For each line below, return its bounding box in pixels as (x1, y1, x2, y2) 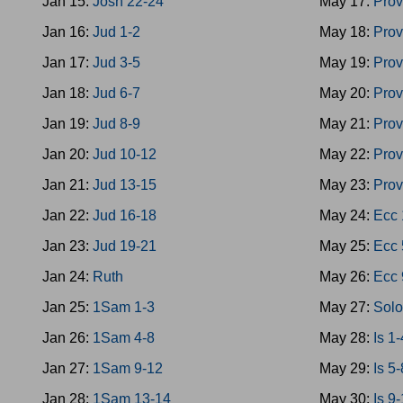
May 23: (319, 177, 374, 193)
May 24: (319, 208, 374, 223)
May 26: (319, 269, 374, 284)
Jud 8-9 (93, 116, 140, 131)
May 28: (319, 330, 374, 345)
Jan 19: (42, 116, 93, 131)
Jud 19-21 (93, 238, 157, 254)
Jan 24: (42, 269, 93, 284)
